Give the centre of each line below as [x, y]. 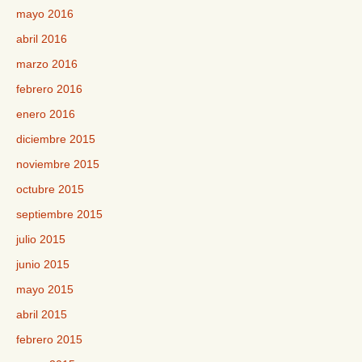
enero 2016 [46, 114]
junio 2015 [43, 264]
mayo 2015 [45, 289]
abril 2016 [42, 39]
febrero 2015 [49, 339]
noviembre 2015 [58, 164]
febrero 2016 [49, 89]
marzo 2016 [47, 64]
